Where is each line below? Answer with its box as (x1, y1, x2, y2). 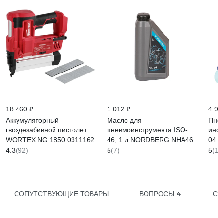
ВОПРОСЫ (139, 190, 177, 198)
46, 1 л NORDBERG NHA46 (107, 136, 193, 144)
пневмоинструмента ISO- (107, 126, 188, 134)
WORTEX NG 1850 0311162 (6, 136, 94, 144)
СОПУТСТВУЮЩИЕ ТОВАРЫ (14, 190, 109, 198)
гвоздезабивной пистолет (6, 126, 87, 134)
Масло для (107, 116, 142, 124)
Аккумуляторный (6, 116, 59, 124)
